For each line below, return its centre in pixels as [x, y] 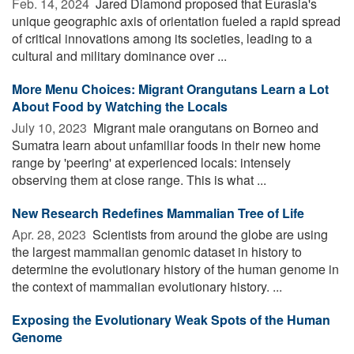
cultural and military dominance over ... [119, 55]
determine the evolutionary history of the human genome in [175, 269]
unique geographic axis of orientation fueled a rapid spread [176, 21]
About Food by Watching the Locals [120, 106]
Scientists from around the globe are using [209, 234]
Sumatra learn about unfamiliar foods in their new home [166, 145]
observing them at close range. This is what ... [139, 179]
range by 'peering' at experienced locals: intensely [151, 162]
